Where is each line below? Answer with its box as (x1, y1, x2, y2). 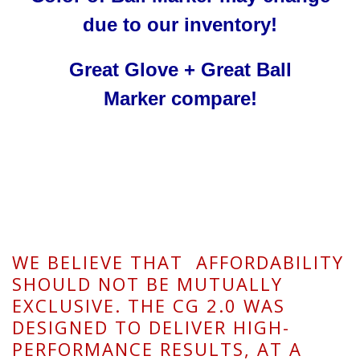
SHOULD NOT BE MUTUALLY (12, 272, 283, 297)
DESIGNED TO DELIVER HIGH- (12, 315, 290, 340)
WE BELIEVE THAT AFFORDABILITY (12, 250, 344, 275)
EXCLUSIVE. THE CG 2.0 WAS (12, 293, 285, 318)
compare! (165, 88, 257, 110)
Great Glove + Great (68, 59, 256, 81)
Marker (103, 88, 166, 110)
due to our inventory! (83, 14, 277, 36)
